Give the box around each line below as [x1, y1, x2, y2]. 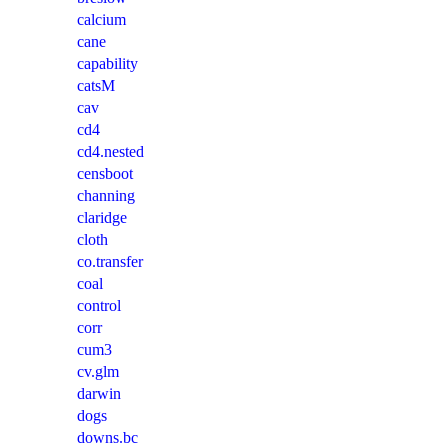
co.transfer [77, 253, 143, 271]
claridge [77, 209, 127, 227]
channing [77, 187, 135, 205]
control [77, 297, 121, 315]
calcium [77, 11, 126, 29]
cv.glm [77, 363, 119, 381]
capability [77, 55, 138, 73]
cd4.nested [77, 143, 144, 161]
